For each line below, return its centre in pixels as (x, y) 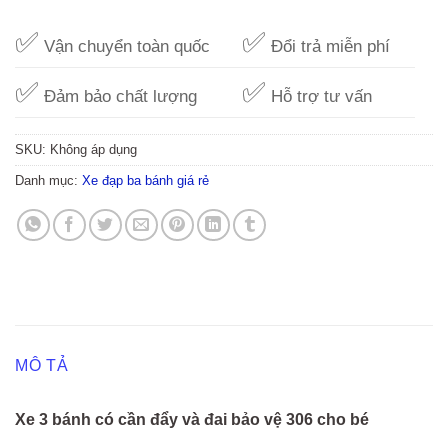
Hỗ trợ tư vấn (319, 95)
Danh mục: (48, 180)
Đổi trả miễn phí (328, 45)
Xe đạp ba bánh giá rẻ (145, 180)
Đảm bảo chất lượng (118, 95)
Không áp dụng (93, 149)
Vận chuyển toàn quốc (124, 45)
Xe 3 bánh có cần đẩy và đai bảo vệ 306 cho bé (192, 419)
